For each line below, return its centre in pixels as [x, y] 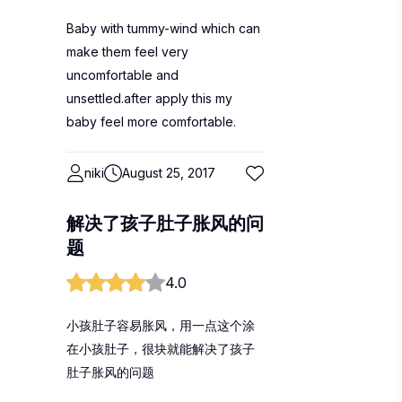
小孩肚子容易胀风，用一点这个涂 [161, 325]
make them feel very [127, 52]
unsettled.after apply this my [149, 98]
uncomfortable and [122, 75]
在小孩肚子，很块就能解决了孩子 [161, 349]
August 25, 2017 [169, 173]
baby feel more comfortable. [151, 122]
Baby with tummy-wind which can [163, 28]
